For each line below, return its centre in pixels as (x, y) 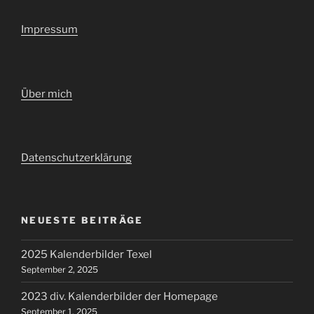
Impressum (49, 30)
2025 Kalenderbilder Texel (87, 254)
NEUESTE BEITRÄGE (82, 220)
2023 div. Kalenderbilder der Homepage (120, 296)
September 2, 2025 (60, 269)
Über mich (47, 94)
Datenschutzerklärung (76, 158)
